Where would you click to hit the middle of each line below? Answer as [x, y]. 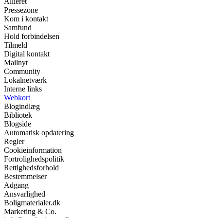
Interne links [23, 89]
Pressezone [21, 10]
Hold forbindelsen [32, 36]
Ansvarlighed [25, 194]
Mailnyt [16, 63]
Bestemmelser [25, 176]
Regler [14, 141]
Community [22, 71]
